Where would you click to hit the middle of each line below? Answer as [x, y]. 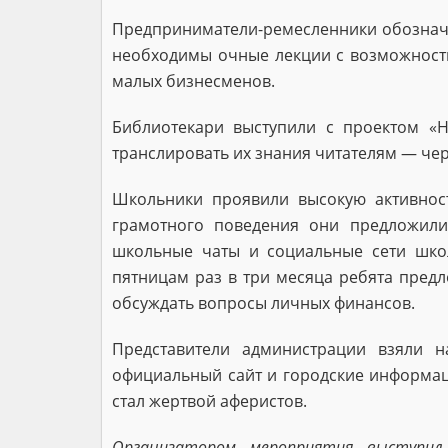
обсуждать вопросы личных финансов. [263, 303]
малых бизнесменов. [195, 81]
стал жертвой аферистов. [209, 401]
